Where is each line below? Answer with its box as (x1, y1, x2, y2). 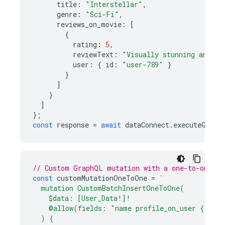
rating (73, 40, 97, 49)
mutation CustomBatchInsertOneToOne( (33, 183, 184, 193)
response (57, 120, 89, 130)
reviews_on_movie (57, 20, 122, 29)
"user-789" (122, 60, 163, 69)
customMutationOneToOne (57, 173, 147, 183)
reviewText (73, 50, 114, 59)
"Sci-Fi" (85, 10, 119, 19)
